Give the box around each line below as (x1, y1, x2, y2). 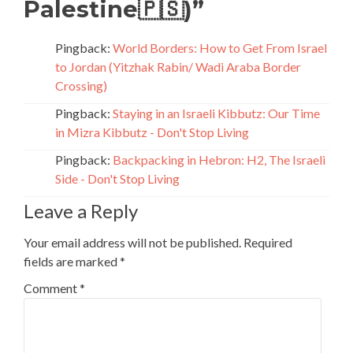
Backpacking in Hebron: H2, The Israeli (113, 152, 325, 168)
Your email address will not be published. (24, 235, 241, 251)
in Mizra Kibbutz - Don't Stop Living (55, 124, 249, 140)
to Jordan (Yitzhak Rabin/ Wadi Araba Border (55, 59, 301, 75)
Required (243, 235, 292, 251)
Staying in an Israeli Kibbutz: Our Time (113, 106, 320, 121)
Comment (24, 281, 80, 296)
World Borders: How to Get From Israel (113, 40, 327, 56)
